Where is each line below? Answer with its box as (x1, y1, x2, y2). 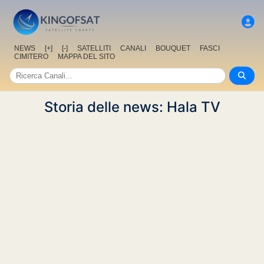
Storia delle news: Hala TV (44, 98, 220, 116)
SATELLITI (77, 44, 111, 53)
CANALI (120, 44, 146, 53)
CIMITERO (14, 52, 48, 61)
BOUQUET (156, 44, 190, 53)
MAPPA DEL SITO (58, 52, 115, 61)
